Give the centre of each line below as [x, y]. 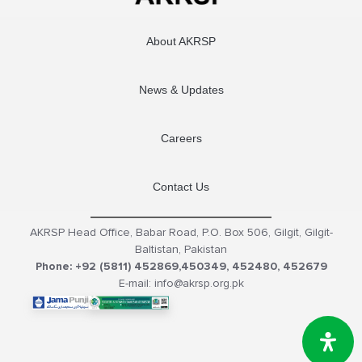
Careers [181, 139]
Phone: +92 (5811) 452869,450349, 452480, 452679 [181, 266]
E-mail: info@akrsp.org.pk [181, 283]
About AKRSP [181, 42]
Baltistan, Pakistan [181, 249]
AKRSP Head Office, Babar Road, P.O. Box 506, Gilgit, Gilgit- [181, 232]
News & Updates [181, 90]
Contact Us [181, 187]
